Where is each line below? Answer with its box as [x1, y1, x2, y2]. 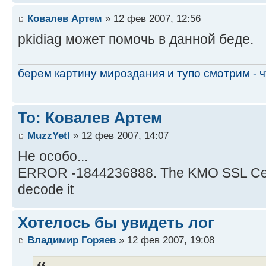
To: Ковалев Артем [18, 109, 162, 127]
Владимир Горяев [27, 234, 116, 246]
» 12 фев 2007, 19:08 [116, 234, 214, 246]
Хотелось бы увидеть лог [18, 213, 214, 232]
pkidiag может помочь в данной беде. [18, 31, 254, 47]
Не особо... [18, 148, 88, 164]
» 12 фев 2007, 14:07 [70, 129, 169, 141]
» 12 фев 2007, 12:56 [102, 12, 201, 24]
